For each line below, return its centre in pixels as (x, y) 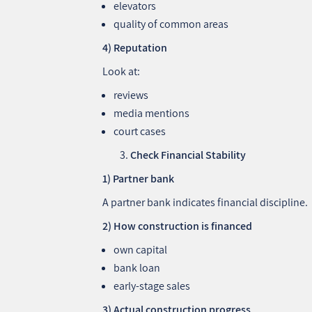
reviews (131, 95)
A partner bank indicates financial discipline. (205, 202)
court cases (140, 131)
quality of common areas (171, 24)
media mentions (152, 113)
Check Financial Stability (188, 155)
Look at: (122, 71)
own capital (141, 249)
